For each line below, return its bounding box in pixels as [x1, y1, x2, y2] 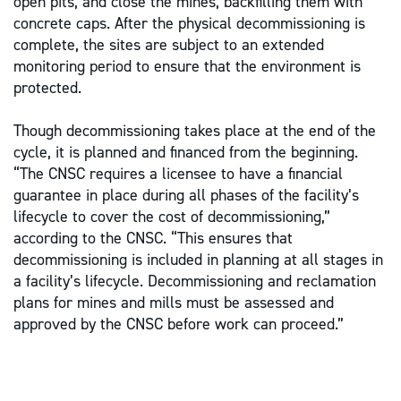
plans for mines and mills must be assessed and [13, 292, 334, 314]
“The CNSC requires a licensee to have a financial [13, 163, 343, 185]
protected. [13, 77, 81, 99]
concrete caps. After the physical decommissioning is [13, 13, 365, 35]
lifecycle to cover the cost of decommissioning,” [13, 206, 330, 228]
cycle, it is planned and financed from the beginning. [13, 141, 358, 164]
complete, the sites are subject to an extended [13, 34, 324, 56]
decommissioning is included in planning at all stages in [13, 249, 383, 271]
